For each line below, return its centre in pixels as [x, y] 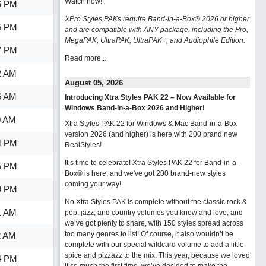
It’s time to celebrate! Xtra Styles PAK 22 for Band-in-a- [151, 163]
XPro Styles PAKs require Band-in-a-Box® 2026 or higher [157, 19]
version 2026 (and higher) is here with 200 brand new [151, 134]
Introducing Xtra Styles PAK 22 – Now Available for [150, 97]
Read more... [85, 58]
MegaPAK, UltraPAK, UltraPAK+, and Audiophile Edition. [155, 40]
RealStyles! [83, 145]
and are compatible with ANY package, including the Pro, [156, 30]
